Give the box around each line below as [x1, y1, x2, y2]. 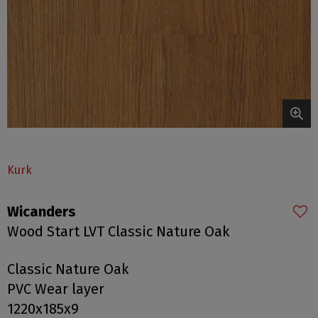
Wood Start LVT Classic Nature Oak [7, 223, 229, 240]
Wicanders [7, 203, 76, 220]
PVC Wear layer [7, 280, 104, 297]
